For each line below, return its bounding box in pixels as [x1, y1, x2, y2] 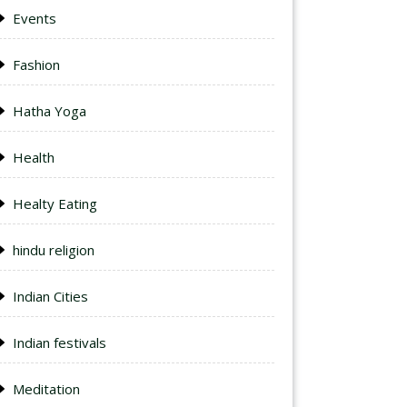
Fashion [13, 55, 60, 74]
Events [13, 9, 56, 27]
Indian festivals [13, 333, 106, 352]
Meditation [13, 380, 80, 398]
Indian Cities [13, 287, 88, 305]
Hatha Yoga [13, 102, 86, 120]
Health [13, 148, 55, 166]
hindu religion [13, 241, 94, 259]
